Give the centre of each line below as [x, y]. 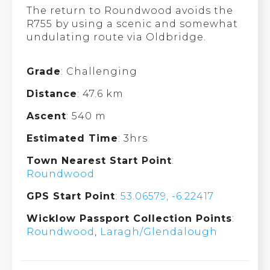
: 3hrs [133, 138]
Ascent [47, 116]
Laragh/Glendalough [159, 231]
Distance [52, 93]
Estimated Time [73, 138]
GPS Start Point [71, 196]
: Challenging [99, 71]
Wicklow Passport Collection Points [130, 218]
